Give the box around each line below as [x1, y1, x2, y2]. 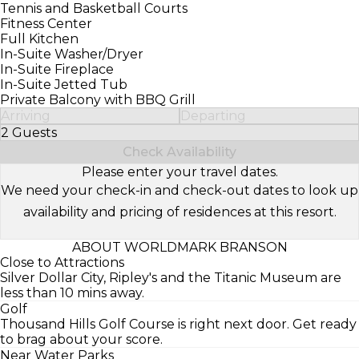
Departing [180, 107, 246, 123]
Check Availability [123, 143, 236, 159]
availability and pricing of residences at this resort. [22, 204, 337, 220]
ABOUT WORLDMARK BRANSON [71, 239, 288, 255]
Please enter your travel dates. [81, 163, 278, 179]
